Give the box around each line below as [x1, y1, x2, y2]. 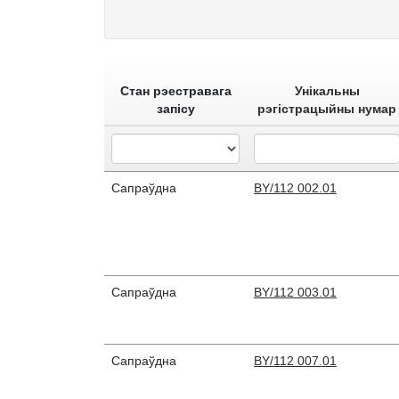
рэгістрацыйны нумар [257, 102, 396, 117]
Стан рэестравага [119, 84, 232, 99]
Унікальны [294, 84, 360, 99]
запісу [156, 102, 195, 117]
